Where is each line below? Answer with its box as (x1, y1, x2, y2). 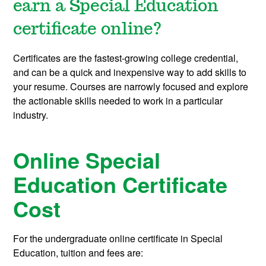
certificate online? (13, 21, 162, 39)
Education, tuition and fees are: (13, 246, 144, 260)
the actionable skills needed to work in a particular (13, 94, 223, 108)
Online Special (13, 144, 161, 176)
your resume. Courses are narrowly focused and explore (13, 80, 249, 94)
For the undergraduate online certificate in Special (13, 232, 223, 246)
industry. (13, 108, 49, 122)
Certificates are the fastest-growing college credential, (13, 51, 239, 65)
